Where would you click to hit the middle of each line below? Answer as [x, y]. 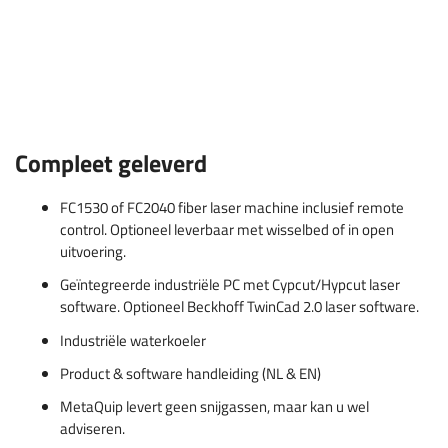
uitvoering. [93, 252]
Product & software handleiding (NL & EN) [190, 373]
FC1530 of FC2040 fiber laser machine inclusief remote [232, 208]
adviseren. [92, 429]
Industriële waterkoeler [133, 340]
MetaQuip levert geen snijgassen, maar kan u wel [214, 407]
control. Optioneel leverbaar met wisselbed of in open [227, 230]
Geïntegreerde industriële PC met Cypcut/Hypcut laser [230, 285]
